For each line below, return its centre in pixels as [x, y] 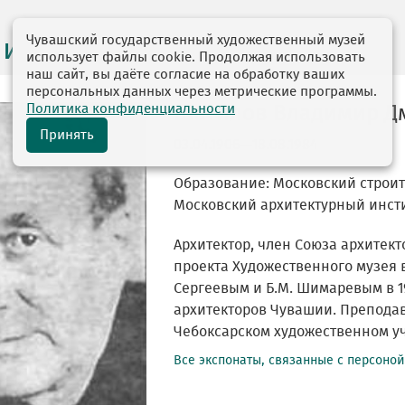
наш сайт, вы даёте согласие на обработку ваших [185, 75]
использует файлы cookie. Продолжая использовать [196, 57]
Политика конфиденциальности [131, 109]
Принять [67, 135]
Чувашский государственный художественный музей [196, 40]
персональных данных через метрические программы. [202, 92]
